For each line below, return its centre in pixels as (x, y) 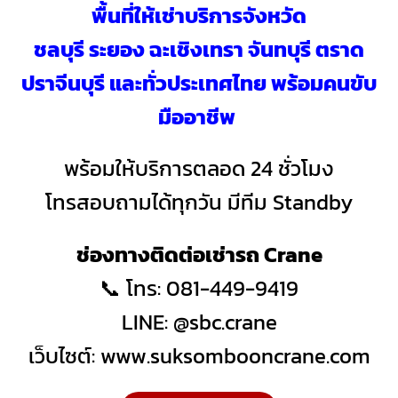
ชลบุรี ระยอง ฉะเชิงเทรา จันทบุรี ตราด (199, 49)
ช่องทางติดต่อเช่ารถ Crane (199, 255)
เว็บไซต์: (64, 356)
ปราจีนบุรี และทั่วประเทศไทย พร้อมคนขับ (199, 83)
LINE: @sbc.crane (199, 322)
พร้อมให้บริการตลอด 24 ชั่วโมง (199, 169)
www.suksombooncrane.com (235, 356)
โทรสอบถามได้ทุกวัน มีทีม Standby (199, 203)
